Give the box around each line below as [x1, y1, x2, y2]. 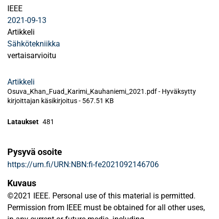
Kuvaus [7, 178, 36, 188]
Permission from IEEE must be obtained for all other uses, [7, 203, 205, 212]
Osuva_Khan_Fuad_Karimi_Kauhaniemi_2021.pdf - [7, 88, 162, 95]
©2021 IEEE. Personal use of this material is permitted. [7, 191, 196, 200]
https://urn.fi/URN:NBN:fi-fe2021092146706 [7, 160, 159, 169]
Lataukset [7, 118, 39, 126]
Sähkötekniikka [7, 39, 60, 48]
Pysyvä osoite [7, 147, 62, 157]
